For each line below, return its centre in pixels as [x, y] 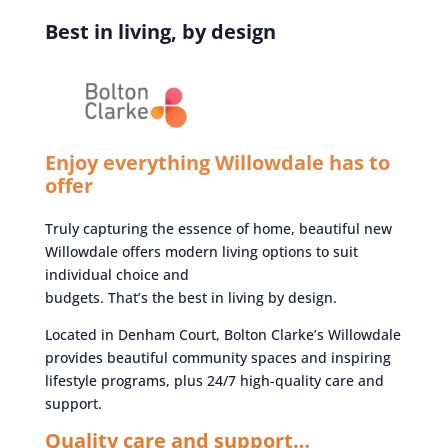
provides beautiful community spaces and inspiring [217, 357]
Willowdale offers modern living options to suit [201, 251]
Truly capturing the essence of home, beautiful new [218, 228]
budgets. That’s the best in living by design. [190, 297]
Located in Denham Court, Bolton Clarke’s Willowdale [222, 334]
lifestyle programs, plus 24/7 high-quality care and [214, 380]
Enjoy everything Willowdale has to [217, 162]
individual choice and [116, 274]
